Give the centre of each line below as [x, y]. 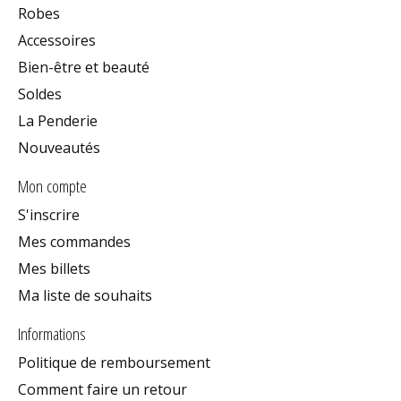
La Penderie [58, 121]
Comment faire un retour [102, 389]
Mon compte [52, 186]
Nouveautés [59, 148]
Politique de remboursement [114, 362]
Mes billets [54, 268]
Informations [52, 333]
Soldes [40, 94]
